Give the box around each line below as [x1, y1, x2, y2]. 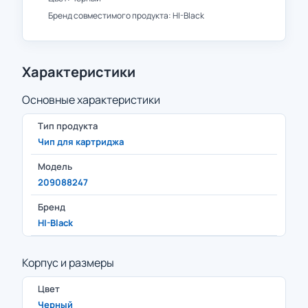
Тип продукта [38, 120, 98, 132]
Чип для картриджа [38, 135, 124, 148]
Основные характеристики [22, 92, 160, 107]
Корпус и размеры [22, 255, 114, 270]
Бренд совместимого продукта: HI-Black [48, 10, 204, 21]
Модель [38, 160, 72, 173]
